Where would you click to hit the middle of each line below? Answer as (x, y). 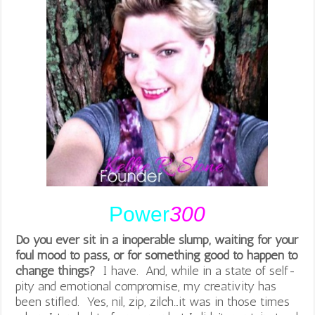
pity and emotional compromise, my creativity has (146, 286)
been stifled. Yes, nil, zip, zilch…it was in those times (153, 301)
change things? (58, 270)
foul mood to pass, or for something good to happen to (157, 255)
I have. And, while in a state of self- (198, 270)
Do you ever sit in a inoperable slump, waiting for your (157, 239)
